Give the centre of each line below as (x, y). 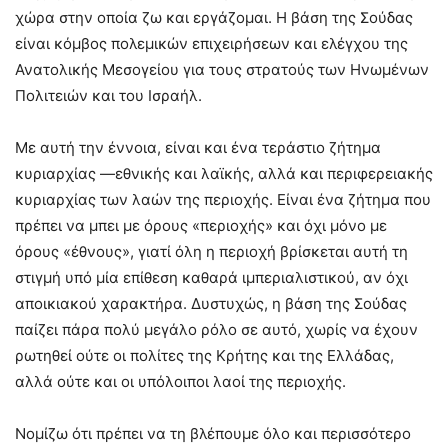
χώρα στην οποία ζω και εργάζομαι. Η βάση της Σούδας (214, 17)
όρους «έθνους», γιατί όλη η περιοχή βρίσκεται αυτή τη (211, 251)
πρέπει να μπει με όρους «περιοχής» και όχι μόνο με (201, 225)
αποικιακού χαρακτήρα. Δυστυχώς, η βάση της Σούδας (211, 303)
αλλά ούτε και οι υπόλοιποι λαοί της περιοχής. (180, 381)
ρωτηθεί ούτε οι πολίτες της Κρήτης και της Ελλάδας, (204, 355)
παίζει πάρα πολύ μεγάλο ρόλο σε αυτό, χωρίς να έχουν (216, 329)
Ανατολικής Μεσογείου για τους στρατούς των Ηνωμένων (222, 69)
